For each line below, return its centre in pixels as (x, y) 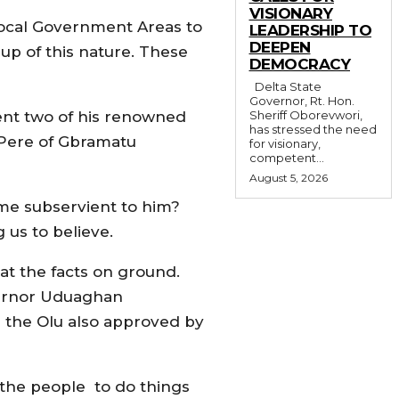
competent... (286, 157)
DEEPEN (280, 47)
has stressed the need (313, 129)
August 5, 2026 (288, 177)
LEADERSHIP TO (310, 30)
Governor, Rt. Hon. (301, 100)
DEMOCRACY (299, 64)
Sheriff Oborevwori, (305, 114)
